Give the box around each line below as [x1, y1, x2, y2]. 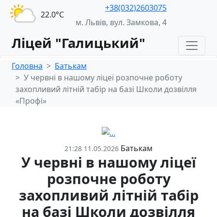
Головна [12, 61, 43, 71]
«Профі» [15, 95, 46, 106]
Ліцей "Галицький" [12, 34, 145, 52]
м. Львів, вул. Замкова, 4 [76, 16, 167, 28]
